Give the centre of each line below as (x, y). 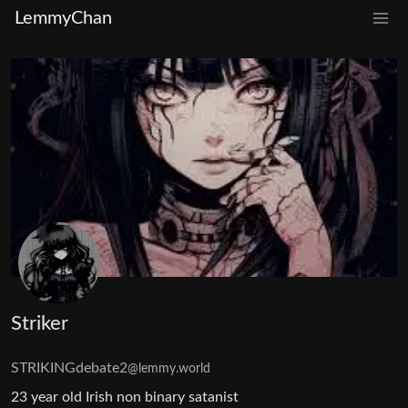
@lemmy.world (169, 368)
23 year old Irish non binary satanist (125, 397)
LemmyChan (63, 18)
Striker (40, 323)
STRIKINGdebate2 (69, 367)
